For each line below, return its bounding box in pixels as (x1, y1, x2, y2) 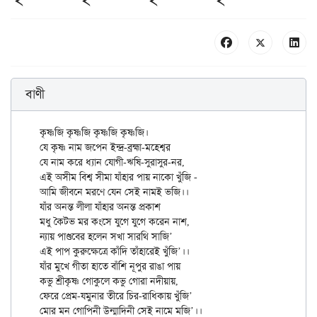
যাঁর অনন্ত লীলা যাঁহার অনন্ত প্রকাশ (40, 200, 161, 214)
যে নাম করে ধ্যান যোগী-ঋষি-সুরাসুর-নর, (40, 156, 185, 169)
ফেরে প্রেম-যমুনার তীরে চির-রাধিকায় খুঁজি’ (40, 289, 192, 303)
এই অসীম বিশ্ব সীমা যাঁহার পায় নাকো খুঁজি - (40, 171, 197, 184)
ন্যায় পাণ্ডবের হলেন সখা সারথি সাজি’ (40, 230, 173, 243)
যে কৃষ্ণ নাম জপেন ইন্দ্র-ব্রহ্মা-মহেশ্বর (40, 141, 171, 154)
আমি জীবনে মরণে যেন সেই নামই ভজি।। (40, 185, 189, 199)
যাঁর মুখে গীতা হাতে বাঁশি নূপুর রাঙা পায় (40, 260, 180, 273)
